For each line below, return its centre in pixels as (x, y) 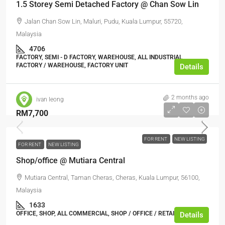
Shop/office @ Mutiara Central (72, 160)
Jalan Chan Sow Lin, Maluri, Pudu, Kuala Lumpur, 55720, (104, 21)
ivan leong (50, 99)
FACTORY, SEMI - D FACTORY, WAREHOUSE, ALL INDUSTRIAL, (100, 57)
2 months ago (190, 97)
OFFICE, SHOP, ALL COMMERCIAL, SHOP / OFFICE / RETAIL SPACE (107, 213)
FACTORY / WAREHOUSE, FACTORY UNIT (72, 65)
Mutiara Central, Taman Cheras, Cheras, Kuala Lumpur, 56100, (112, 178)
